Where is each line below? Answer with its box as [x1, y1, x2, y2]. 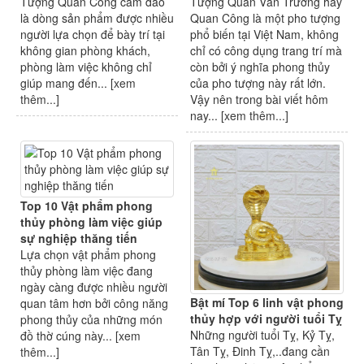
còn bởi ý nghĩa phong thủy [190, 58, 330, 76]
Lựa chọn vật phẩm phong [20, 246, 156, 263]
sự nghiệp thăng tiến [20, 230, 137, 247]
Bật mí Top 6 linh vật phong [190, 294, 344, 311]
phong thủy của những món [20, 311, 162, 328]
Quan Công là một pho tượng [190, 10, 340, 27]
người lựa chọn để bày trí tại [20, 26, 165, 43]
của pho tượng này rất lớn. [190, 75, 326, 92]
